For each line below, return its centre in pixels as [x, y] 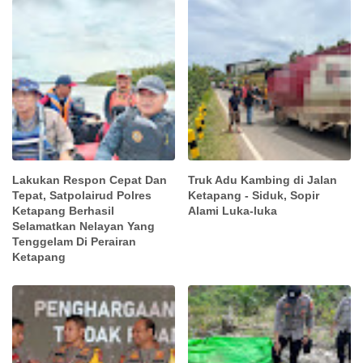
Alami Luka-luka [233, 211]
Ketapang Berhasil [63, 211]
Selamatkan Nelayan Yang [83, 226]
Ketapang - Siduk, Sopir [254, 196]
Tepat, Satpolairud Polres [82, 196]
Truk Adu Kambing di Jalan [263, 180]
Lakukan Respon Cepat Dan [90, 180]
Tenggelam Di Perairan [74, 242]
